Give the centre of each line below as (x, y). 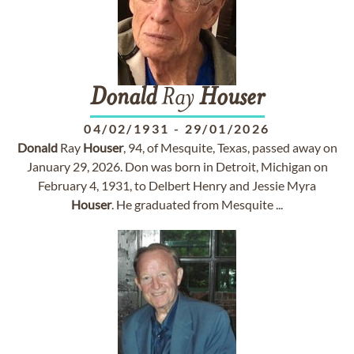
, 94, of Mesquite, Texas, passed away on (230, 147)
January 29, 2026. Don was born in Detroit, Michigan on (177, 166)
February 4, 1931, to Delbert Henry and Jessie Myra (177, 185)
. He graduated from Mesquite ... (197, 204)
